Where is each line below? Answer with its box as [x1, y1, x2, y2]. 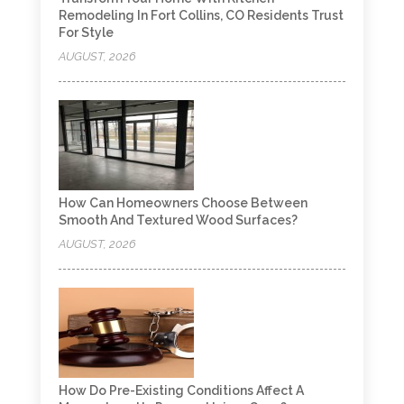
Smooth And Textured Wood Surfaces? [58, 213, 298, 228]
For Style [58, 25, 114, 41]
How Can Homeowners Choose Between [58, 196, 308, 211]
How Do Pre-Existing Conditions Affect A [58, 383, 304, 399]
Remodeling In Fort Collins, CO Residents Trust [58, 8, 344, 23]
